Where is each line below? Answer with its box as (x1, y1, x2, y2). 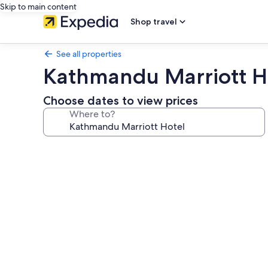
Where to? (69, 108, 115, 120)
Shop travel (130, 16, 177, 27)
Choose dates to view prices (43, 93, 198, 108)
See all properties (56, 48, 121, 59)
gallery (42, 158, 91, 175)
